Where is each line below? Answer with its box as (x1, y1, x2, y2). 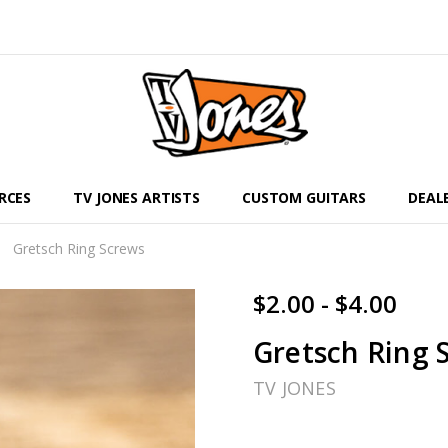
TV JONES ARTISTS (73, 188, 200, 207)
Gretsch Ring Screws (13, 239, 145, 258)
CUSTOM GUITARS (241, 188, 367, 207)
